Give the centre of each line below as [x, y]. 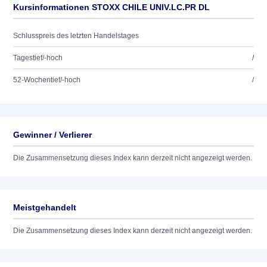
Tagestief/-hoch [38, 58]
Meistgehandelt [45, 207]
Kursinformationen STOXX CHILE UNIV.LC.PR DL [111, 7]
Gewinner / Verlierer [52, 135]
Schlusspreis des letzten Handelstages [76, 36]
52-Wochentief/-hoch [47, 80]
